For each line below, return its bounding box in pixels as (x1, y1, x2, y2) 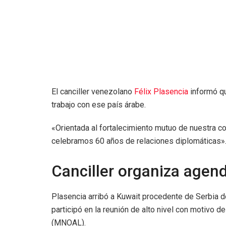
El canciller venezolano (51, 87, 134, 97)
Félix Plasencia (134, 87, 188, 97)
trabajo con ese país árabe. (51, 100, 146, 110)
